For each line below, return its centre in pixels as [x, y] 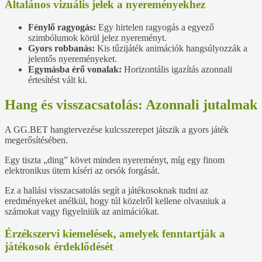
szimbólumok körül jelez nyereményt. [97, 37]
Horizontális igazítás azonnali [177, 69]
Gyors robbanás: [61, 48]
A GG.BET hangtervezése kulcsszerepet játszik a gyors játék [117, 129]
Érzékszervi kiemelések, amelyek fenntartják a [115, 234]
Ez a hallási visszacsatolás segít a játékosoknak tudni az [106, 190]
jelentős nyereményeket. [73, 58]
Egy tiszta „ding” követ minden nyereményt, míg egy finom [115, 160]
